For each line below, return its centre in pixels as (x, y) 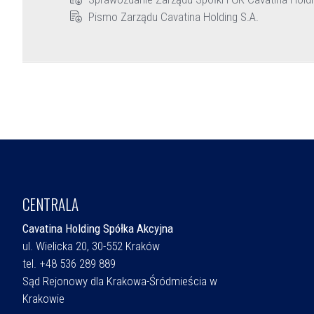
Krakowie (43, 299)
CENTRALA (50, 204)
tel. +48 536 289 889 (69, 264)
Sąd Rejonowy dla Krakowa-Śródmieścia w (120, 281)
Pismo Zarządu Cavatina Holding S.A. (173, 16)
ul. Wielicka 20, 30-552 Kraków (91, 246)
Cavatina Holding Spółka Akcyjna (98, 229)
